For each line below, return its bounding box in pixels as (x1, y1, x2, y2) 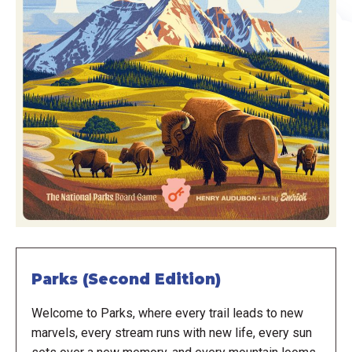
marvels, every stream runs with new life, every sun (31, 324, 312, 340)
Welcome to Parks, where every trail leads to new (31, 305, 303, 321)
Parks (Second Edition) (31, 270, 221, 289)
